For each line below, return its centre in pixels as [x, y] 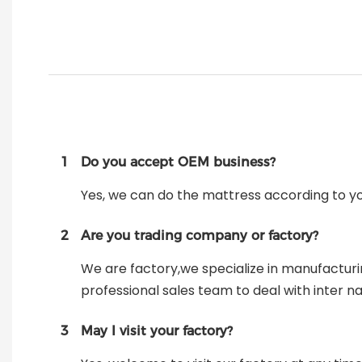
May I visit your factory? [157, 331]
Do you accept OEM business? [178, 162]
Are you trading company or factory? [200, 236]
